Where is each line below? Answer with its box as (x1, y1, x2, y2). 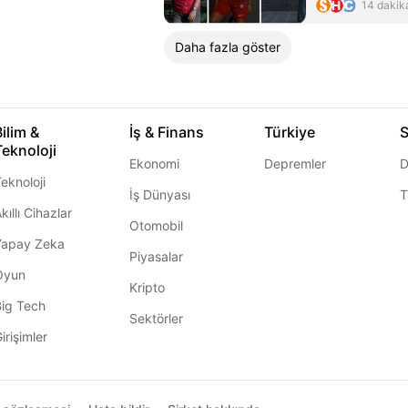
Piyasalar (128, 249, 183, 264)
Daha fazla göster (175, 39, 280, 55)
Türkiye (264, 123, 315, 141)
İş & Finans (128, 123, 204, 141)
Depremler (264, 156, 326, 171)
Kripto (128, 280, 165, 295)
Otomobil (128, 218, 183, 233)
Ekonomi (128, 156, 179, 171)
